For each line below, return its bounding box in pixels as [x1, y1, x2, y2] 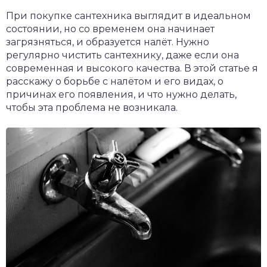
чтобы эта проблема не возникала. [6, 102, 178, 113]
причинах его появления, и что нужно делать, [6, 89, 237, 100]
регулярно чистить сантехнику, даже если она [6, 49, 239, 61]
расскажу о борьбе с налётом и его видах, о [6, 76, 223, 87]
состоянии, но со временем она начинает [6, 23, 215, 35]
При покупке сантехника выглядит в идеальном [6, 10, 251, 21]
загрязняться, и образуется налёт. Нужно [6, 36, 209, 48]
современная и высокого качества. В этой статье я [6, 63, 258, 74]
